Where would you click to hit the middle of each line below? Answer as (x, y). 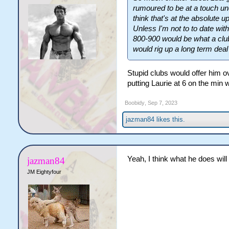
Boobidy (134, 102)
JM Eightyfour (44, 171)
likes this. (169, 119)
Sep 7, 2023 (162, 102)
